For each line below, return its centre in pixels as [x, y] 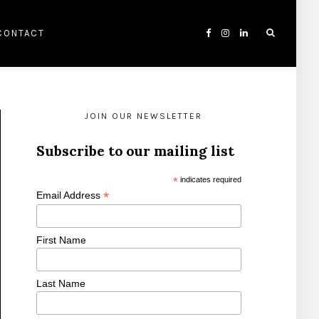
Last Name [61, 283]
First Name [61, 240]
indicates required [210, 179]
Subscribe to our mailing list [135, 151]
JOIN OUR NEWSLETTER [143, 116]
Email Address [70, 195]
